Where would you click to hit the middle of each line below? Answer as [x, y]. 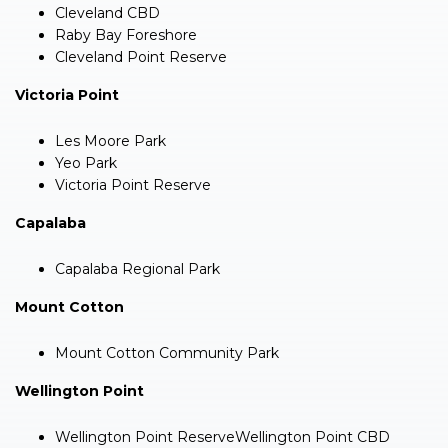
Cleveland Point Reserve [141, 57]
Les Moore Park [110, 141]
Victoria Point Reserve [133, 185]
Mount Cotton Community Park [167, 353]
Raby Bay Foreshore [126, 35]
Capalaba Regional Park [137, 269]
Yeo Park [86, 163]
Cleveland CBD [107, 13]
